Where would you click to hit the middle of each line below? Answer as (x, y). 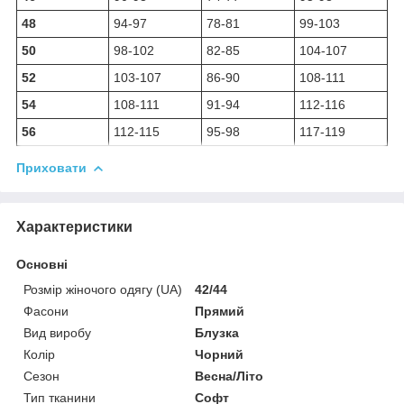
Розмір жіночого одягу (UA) (103, 289)
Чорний (220, 354)
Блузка (217, 332)
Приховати (51, 168)
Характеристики (74, 226)
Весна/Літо (230, 376)
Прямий (220, 311)
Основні (42, 264)
